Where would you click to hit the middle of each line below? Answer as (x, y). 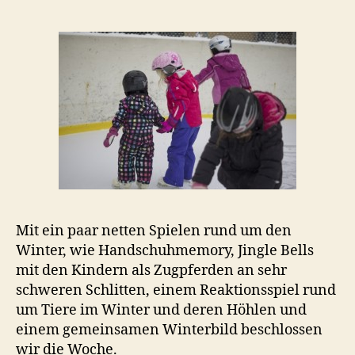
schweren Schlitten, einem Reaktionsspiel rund (176, 290)
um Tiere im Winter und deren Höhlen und (161, 310)
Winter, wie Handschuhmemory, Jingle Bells (165, 250)
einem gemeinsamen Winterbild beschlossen (169, 330)
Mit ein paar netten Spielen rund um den (154, 231)
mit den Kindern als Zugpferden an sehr (151, 270)
